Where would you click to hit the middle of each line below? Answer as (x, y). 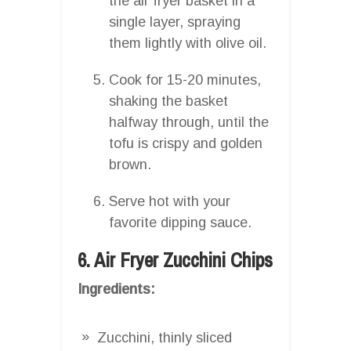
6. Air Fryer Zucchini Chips (175, 260)
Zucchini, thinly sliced (165, 337)
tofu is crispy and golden (186, 143)
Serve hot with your (170, 201)
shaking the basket (168, 101)
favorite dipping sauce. (180, 222)
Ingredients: (116, 289)
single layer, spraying (175, 22)
